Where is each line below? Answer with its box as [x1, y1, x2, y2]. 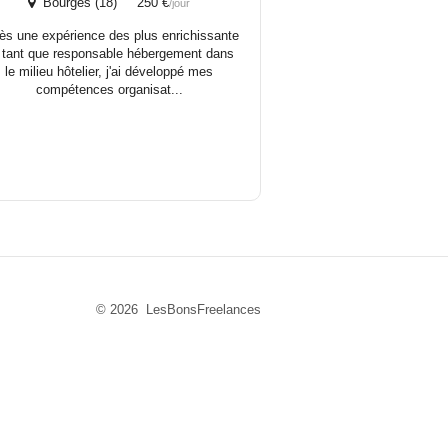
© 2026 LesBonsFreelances [96, 301, 261, 317]
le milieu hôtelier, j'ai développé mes [5, 63, 214, 79]
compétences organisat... [35, 81, 183, 97]
